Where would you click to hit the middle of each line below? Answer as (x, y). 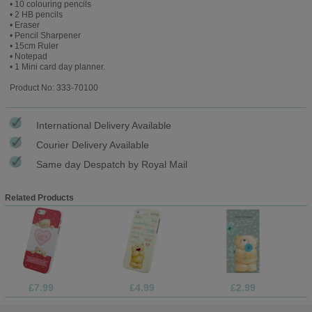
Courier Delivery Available (93, 145)
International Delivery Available (104, 125)
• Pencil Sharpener (45, 35)
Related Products (39, 197)
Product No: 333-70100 (54, 87)
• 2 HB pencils (36, 14)
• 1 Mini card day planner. (57, 67)
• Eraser (24, 25)
